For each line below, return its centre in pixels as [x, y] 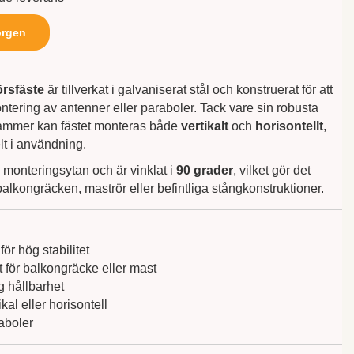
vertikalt [204, 126]
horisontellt [289, 126]
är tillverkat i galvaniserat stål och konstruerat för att [188, 90]
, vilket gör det [271, 171]
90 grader [204, 171]
